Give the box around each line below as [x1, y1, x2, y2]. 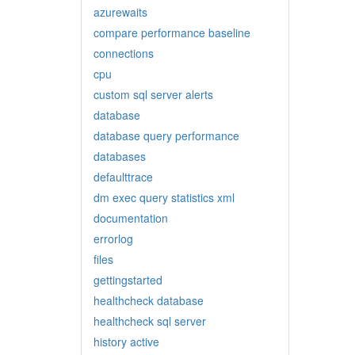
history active [94, 334, 159, 349]
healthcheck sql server [94, 313, 206, 329]
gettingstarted [94, 272, 162, 288]
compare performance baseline [94, 25, 250, 40]
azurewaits [94, 4, 147, 20]
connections [94, 45, 154, 61]
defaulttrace [94, 169, 153, 185]
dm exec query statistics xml [94, 189, 235, 205]
